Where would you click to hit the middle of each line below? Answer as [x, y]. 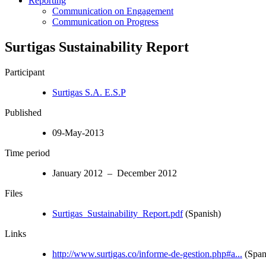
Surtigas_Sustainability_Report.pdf [118, 213]
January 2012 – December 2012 [115, 173]
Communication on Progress [105, 21]
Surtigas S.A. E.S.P [89, 92]
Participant [25, 72]
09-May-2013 [78, 132]
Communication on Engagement [113, 11]
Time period [27, 153]
